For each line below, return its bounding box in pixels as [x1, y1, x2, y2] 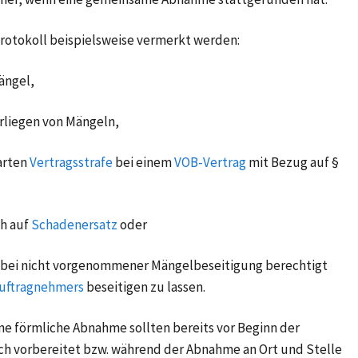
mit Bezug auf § [249, 153, 339, 171]
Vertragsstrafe [30, 153, 113, 171]
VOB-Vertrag [174, 153, 246, 171]
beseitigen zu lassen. [86, 277, 205, 296]
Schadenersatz [31, 215, 117, 233]
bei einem [115, 153, 172, 171]
